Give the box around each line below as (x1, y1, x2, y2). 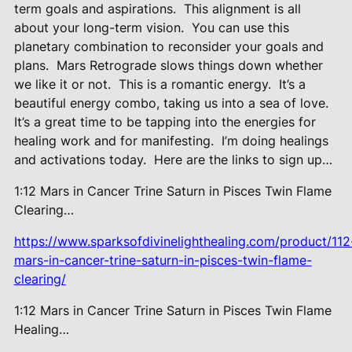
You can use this (191, 20, 289, 36)
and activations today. (13, 152, 146, 168)
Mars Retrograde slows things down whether (56, 57, 323, 74)
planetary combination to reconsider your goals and (13, 38, 324, 55)
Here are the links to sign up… (153, 152, 332, 168)
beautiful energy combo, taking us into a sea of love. (13, 95, 328, 112)
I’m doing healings (221, 133, 328, 149)
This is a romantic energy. (118, 76, 271, 93)
